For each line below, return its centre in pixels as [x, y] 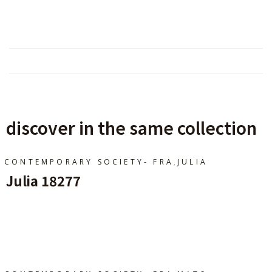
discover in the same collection [131, 128]
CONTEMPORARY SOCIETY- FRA [89, 162]
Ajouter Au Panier [66, 222]
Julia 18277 [43, 181]
